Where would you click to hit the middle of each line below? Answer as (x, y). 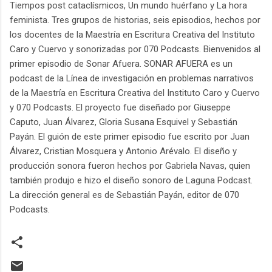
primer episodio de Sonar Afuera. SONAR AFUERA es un (121, 64)
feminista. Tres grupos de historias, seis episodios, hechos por (135, 20)
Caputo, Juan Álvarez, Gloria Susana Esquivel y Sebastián (124, 122)
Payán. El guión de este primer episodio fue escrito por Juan (130, 137)
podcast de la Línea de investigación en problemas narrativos (132, 79)
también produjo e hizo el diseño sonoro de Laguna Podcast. (131, 181)
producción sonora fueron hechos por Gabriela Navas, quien (130, 166)
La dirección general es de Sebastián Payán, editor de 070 (124, 195)
